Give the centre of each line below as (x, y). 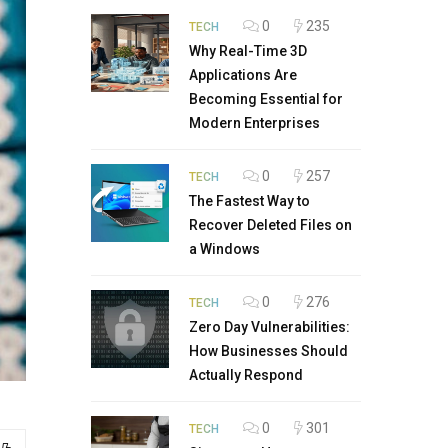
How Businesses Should (268, 351)
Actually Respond (246, 375)
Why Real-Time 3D (248, 51)
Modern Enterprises (254, 123)
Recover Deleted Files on (270, 225)
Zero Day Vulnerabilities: (269, 327)
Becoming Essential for (266, 99)
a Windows (224, 249)
